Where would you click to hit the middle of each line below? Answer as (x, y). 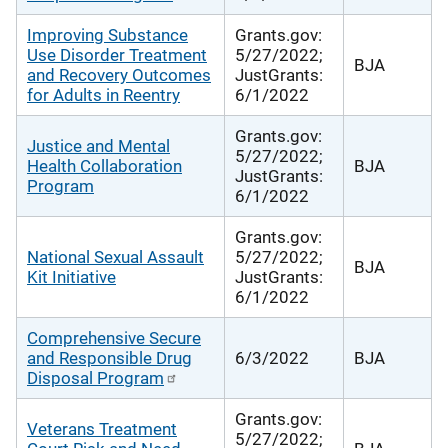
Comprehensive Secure (114, 337)
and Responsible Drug (109, 357)
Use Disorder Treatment (117, 54)
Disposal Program (95, 377)
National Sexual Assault (115, 256)
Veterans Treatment (102, 428)
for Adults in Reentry (103, 94)
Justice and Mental (98, 145)
